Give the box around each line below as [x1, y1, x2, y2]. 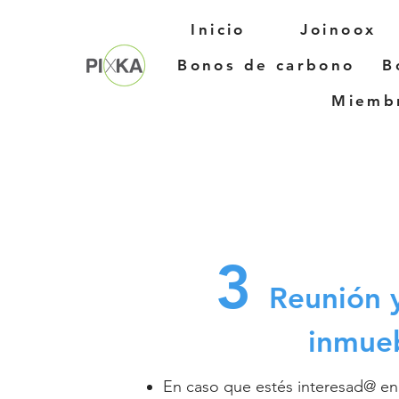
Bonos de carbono [177, 56, 355, 74]
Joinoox [299, 20, 377, 38]
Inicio [191, 20, 246, 38]
